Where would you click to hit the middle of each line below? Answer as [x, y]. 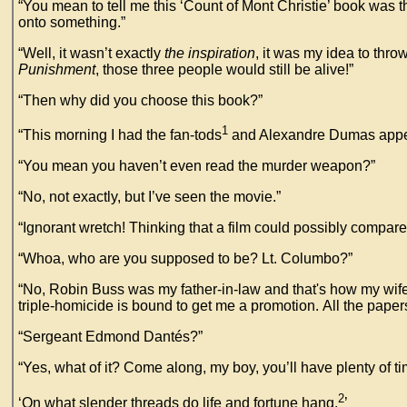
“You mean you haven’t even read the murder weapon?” [197, 166]
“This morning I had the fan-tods [120, 135]
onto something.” [72, 22]
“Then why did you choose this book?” [140, 100]
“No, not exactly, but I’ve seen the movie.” [149, 197]
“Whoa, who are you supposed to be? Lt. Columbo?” [185, 259]
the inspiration [210, 53]
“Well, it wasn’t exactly [91, 53]
